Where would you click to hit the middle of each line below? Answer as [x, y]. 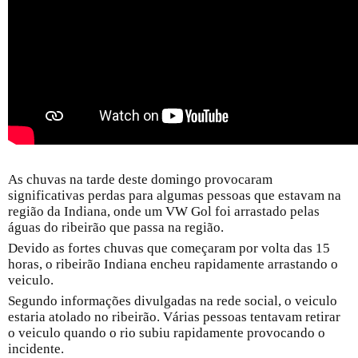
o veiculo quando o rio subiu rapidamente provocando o [167, 333]
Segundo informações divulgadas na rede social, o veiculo [173, 301]
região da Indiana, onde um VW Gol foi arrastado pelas [164, 211]
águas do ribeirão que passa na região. [116, 227]
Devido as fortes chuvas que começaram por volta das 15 [169, 248]
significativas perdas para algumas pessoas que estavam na [175, 195]
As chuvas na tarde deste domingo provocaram [140, 179]
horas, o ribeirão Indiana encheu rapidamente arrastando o [173, 264]
